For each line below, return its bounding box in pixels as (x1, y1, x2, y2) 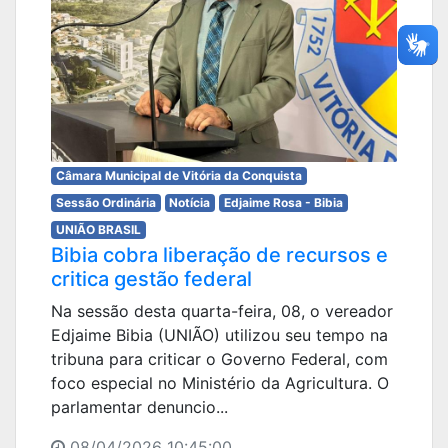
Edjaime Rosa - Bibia (223, 195, 343, 210)
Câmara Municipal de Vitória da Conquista (55, 168, 302, 183)
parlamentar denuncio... (51, 397, 228, 417)
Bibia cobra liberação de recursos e (51, 243, 388, 267)
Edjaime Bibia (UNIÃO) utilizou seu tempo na (51, 325, 388, 345)
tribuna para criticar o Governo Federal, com (51, 349, 388, 369)
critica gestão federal (51, 267, 252, 291)
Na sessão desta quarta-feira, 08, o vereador (51, 301, 393, 321)
